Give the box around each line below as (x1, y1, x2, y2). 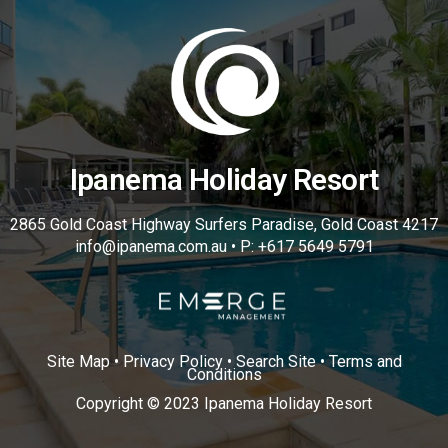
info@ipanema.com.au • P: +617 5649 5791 (74, 236, 374, 256)
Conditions (186, 365, 262, 385)
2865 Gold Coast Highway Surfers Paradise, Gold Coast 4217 (10, 214, 438, 234)
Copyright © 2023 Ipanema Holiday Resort (76, 394, 372, 414)
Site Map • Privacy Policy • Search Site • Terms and (46, 352, 402, 372)
